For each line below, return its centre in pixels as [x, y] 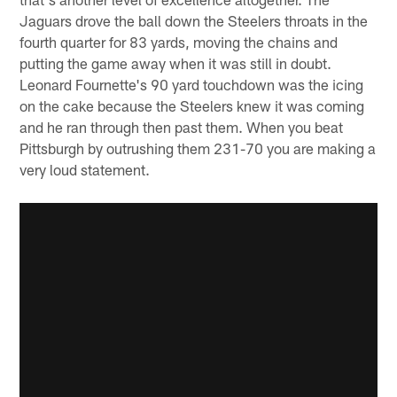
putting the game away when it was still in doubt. [176, 62]
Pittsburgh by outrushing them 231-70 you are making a [198, 148]
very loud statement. [85, 169]
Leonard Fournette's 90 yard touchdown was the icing [192, 84]
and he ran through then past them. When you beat [182, 126]
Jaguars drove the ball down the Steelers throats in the [194, 20]
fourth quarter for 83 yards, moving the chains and [179, 41]
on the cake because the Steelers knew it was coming [192, 105]
